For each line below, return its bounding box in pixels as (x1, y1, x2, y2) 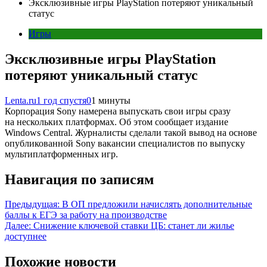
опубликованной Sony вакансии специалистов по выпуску (5, 138, 245, 148)
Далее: (5, 221, 31, 231)
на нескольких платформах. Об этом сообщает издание (5, 116, 228, 127)
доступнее (5, 231, 46, 242)
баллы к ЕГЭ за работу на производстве (5, 210, 167, 221)
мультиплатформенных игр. (5, 148, 118, 159)
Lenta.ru (5, 95, 36, 105)
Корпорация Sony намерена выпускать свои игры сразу (5, 105, 231, 116)
